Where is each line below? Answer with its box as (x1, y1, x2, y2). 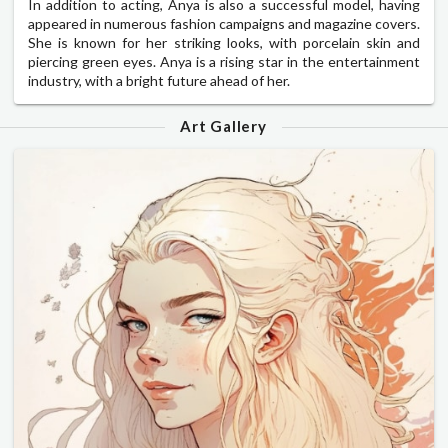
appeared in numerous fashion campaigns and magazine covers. (28, 14, 420, 32)
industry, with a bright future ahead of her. (28, 71, 290, 89)
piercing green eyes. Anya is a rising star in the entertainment (28, 52, 420, 70)
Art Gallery (180, 116, 267, 135)
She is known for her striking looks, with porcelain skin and (28, 33, 420, 51)
